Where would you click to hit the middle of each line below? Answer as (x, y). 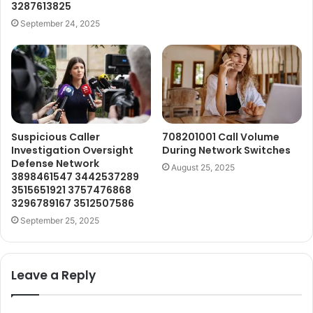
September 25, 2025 (60, 220)
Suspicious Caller (56, 137)
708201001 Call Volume (221, 137)
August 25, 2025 (203, 167)
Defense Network (55, 163)
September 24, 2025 (60, 23)
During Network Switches (226, 150)
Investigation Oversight (72, 150)
